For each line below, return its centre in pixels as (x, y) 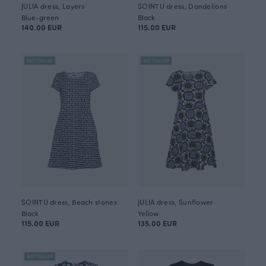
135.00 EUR (157, 223)
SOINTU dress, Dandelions (183, 6)
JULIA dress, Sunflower (176, 202)
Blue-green (40, 17)
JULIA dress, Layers (53, 6)
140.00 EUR (42, 27)
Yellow (148, 213)
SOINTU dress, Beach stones (69, 202)
